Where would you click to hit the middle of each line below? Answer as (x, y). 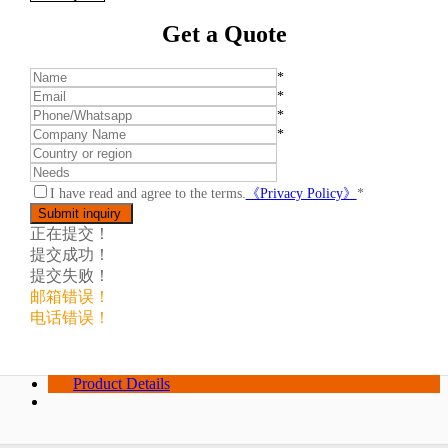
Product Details (121, 384)
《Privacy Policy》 (301, 194)
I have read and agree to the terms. (147, 194)
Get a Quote (224, 34)
